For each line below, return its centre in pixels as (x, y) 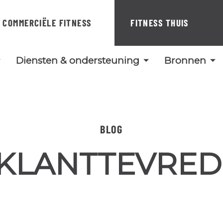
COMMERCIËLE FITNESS (47, 23)
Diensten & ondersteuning (77, 60)
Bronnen (185, 60)
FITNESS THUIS (160, 23)
